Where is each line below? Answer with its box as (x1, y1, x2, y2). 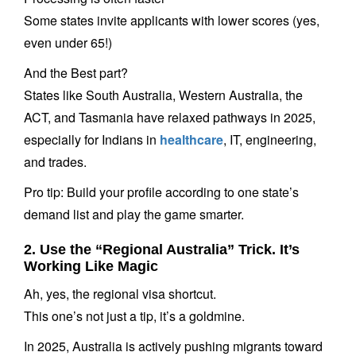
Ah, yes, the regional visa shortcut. (24, 284, 216, 303)
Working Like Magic (24, 258, 158, 274)
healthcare (160, 130, 223, 149)
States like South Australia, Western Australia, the (24, 86, 303, 104)
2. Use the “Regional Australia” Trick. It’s (24, 242, 300, 257)
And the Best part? (24, 64, 128, 82)
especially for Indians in (24, 130, 157, 149)
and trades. (24, 153, 87, 171)
